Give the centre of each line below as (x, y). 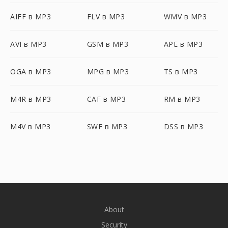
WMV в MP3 (185, 17)
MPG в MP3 (108, 72)
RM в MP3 (182, 99)
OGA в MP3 (31, 72)
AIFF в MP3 (31, 17)
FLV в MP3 (106, 17)
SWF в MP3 (107, 126)
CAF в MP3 (106, 99)
